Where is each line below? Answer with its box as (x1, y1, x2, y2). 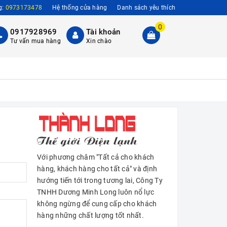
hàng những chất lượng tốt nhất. (37, 211, 144, 220)
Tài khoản (86, 27, 121, 36)
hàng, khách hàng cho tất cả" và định (37, 165, 157, 173)
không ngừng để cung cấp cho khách (37, 200, 157, 208)
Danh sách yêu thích (117, 4, 175, 11)
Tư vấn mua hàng (10, 37, 61, 45)
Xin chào (86, 37, 111, 45)
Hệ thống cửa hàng (52, 4, 107, 11)
